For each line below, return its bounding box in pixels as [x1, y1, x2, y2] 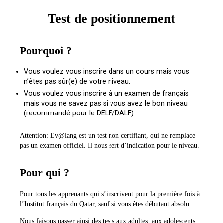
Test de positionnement [48, 11, 175, 26]
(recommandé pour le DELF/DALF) [24, 109, 134, 117]
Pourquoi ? [20, 44, 72, 57]
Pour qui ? [20, 166, 69, 179]
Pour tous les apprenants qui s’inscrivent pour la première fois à [20, 190, 200, 198]
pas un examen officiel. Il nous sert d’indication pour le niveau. [20, 141, 199, 149]
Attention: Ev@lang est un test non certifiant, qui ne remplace [20, 131, 195, 139]
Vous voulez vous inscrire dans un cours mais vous [24, 67, 189, 76]
